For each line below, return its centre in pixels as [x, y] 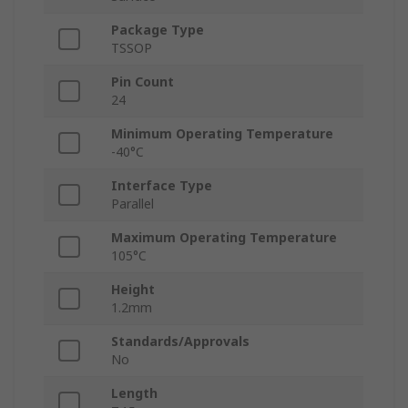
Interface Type [162, 186]
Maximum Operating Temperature [224, 238]
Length [134, 393]
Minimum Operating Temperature [222, 134]
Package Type [158, 30]
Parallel [133, 204]
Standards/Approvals [180, 342]
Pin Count [143, 82]
